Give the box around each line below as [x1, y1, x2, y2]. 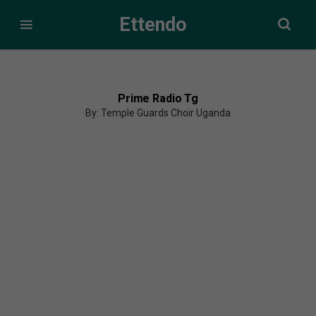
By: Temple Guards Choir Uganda [85, 107, 231, 119]
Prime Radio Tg [118, 92, 198, 105]
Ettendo [119, 13, 187, 36]
